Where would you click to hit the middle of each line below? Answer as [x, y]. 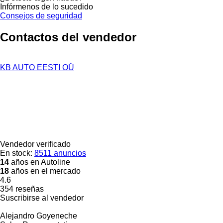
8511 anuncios [60, 153]
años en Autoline [40, 162]
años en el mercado [45, 171]
